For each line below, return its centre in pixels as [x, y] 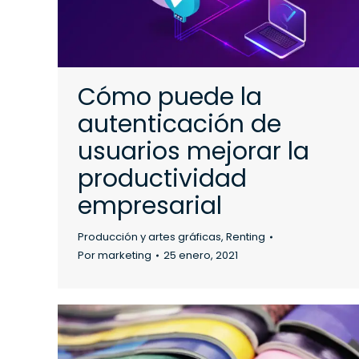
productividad [162, 179]
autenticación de [179, 124]
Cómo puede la [170, 97]
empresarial [150, 206]
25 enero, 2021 [201, 255]
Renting [246, 237]
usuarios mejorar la [194, 151]
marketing [125, 255]
